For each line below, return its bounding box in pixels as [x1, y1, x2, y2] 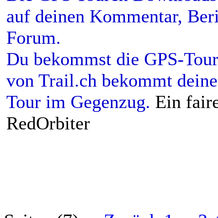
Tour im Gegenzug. [6, 91, 150, 112]
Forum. [6, 27, 61, 48]
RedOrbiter [6, 112, 90, 133]
